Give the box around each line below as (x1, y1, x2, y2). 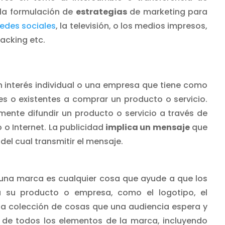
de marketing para (127, 6, 208, 18)
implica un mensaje (103, 122, 190, 134)
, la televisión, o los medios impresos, (56, 20, 208, 32)
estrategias (75, 6, 127, 18)
